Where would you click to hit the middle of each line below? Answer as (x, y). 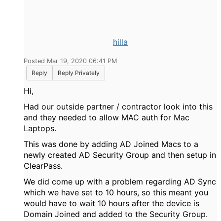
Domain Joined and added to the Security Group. (116, 214)
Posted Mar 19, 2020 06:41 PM (70, 61)
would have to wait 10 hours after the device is (111, 203)
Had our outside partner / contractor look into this (118, 107)
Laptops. (40, 128)
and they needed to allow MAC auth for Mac (107, 117)
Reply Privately (79, 73)
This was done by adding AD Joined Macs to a (111, 144)
